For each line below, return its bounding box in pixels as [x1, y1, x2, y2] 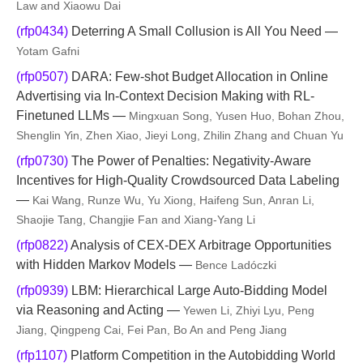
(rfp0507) [16, 70, 68, 83]
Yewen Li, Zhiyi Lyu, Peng [183, 304, 314, 317]
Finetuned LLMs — [16, 109, 129, 122]
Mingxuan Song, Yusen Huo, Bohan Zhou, [129, 109, 344, 122]
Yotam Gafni [16, 45, 79, 58]
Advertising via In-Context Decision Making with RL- [16, 89, 314, 103]
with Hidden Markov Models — [16, 258, 195, 271]
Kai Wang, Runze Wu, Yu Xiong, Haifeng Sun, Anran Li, [32, 194, 314, 207]
